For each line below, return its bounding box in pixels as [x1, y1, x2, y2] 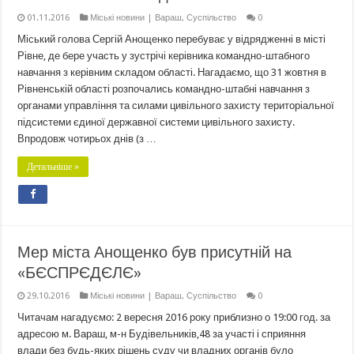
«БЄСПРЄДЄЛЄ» [17, 263, 142, 283]
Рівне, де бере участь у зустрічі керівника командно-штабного [17, 50, 311, 62]
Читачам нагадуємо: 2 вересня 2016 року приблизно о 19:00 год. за [17, 311, 331, 324]
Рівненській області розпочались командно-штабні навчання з [17, 83, 311, 96]
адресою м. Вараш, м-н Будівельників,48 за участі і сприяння [17, 328, 307, 341]
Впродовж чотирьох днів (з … [17, 133, 157, 145]
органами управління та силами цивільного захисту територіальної [17, 100, 335, 112]
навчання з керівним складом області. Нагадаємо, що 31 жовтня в [17, 66, 327, 79]
